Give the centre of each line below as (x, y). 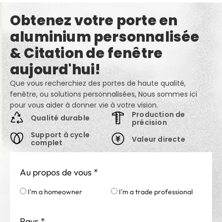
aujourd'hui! (55, 58)
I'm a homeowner (55, 180)
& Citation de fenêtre (86, 42)
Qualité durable (60, 106)
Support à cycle (60, 123)
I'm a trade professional (156, 180)
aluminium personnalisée (105, 25)
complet (47, 131)
